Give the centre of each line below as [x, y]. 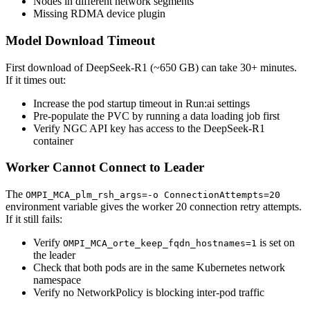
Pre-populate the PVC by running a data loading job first [156, 116]
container [53, 140]
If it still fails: [34, 219]
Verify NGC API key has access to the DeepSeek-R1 [149, 128]
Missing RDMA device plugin [99, 14]
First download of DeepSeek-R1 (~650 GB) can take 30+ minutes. [151, 67]
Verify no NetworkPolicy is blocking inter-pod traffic [149, 293]
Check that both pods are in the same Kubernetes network [159, 268]
